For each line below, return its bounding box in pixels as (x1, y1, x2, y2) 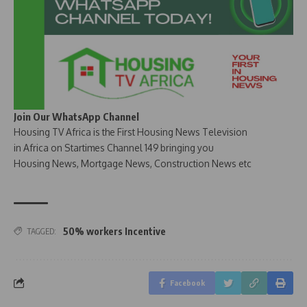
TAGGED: (27, 225, 56, 236)
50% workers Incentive (63, 225, 166, 237)
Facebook (170, 278, 205, 287)
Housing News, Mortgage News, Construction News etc (14, 157, 251, 169)
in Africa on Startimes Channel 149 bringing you (14, 141, 214, 153)
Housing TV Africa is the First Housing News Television (14, 125, 247, 138)
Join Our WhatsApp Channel (14, 110, 139, 123)
